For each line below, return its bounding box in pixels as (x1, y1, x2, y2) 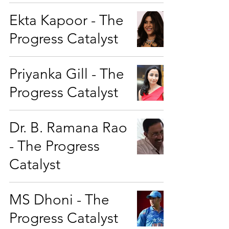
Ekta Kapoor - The (9, 12, 124, 29)
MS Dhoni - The (9, 191, 109, 209)
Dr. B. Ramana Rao (9, 119, 127, 136)
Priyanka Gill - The (9, 65, 124, 83)
